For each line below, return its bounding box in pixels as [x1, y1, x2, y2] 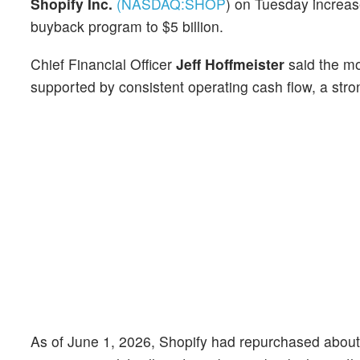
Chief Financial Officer [31, 54, 172, 75]
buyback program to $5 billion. [31, 16, 223, 36]
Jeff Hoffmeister [172, 54, 284, 75]
